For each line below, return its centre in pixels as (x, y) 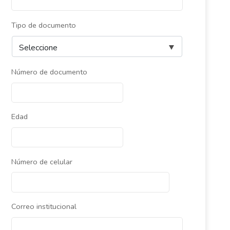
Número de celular (42, 161)
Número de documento (49, 72)
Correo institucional (44, 207)
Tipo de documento (43, 25)
